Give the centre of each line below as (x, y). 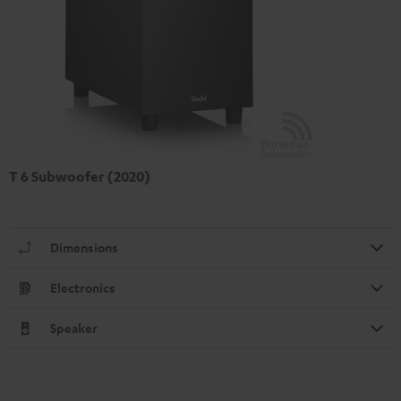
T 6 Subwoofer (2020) (80, 177)
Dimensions (84, 248)
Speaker (74, 328)
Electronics (83, 288)
